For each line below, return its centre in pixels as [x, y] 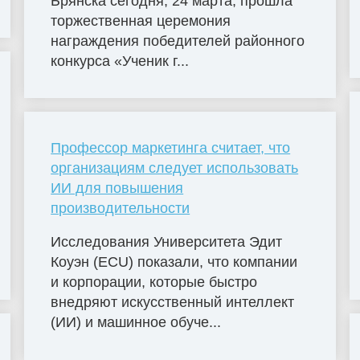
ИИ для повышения [117, 188]
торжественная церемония [141, 20]
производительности [121, 209]
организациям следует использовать [175, 168]
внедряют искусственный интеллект [173, 303]
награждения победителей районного [178, 41]
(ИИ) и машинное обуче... [136, 323]
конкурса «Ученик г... [120, 61]
